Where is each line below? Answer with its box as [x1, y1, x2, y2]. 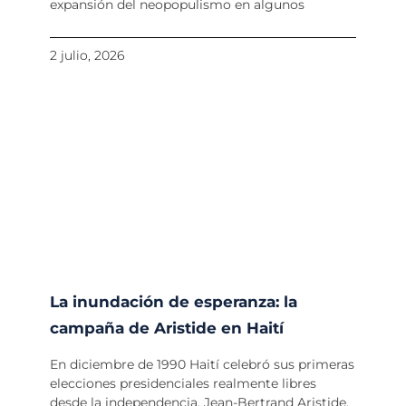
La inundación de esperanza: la [49, 293, 297, 312]
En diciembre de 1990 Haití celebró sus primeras [49, 356, 354, 373]
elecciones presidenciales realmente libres [49, 375, 316, 392]
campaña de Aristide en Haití [49, 319, 284, 338]
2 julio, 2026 [49, 47, 124, 64]
